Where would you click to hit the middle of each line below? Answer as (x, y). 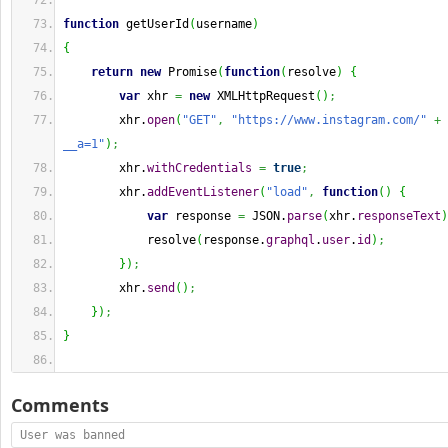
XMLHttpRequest (262, 96)
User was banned (72, 435)
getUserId (154, 24)
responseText (399, 216)
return (112, 72)
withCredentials (199, 168)
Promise (189, 72)
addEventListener (203, 192)
